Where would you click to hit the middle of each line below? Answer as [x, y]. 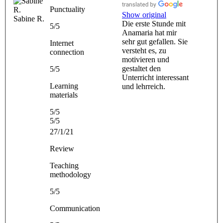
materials [64, 95]
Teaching [64, 165]
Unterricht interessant [155, 77]
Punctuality [67, 9]
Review [62, 148]
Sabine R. [29, 18]
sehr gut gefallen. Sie [155, 41]
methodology [70, 174]
